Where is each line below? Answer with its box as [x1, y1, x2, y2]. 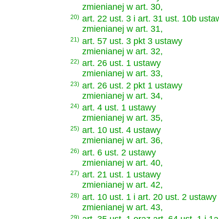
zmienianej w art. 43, [82, 202, 163, 212]
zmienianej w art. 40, [82, 157, 163, 168]
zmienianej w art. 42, [82, 180, 163, 190]
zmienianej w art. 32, [82, 46, 163, 56]
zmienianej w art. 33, [82, 68, 163, 79]
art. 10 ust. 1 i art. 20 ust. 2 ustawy [82, 192, 217, 202]
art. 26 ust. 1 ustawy [82, 58, 161, 68]
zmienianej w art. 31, [82, 24, 163, 34]
